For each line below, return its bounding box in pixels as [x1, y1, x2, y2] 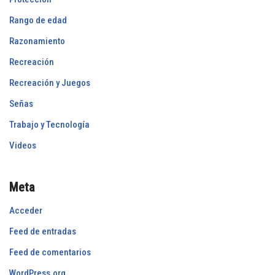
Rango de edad [9, 15, 67, 26]
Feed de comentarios [9, 247, 91, 258]
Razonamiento [9, 36, 65, 47]
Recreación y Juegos [9, 77, 90, 89]
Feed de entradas [9, 226, 76, 238]
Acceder [9, 205, 42, 217]
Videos [9, 140, 36, 152]
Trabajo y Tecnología [9, 119, 90, 131]
